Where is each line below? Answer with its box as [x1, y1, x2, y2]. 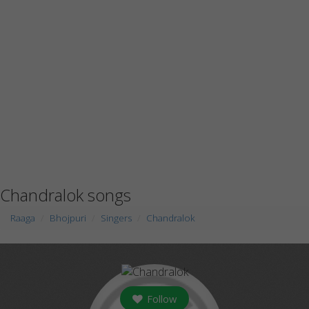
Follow [144, 292, 177, 306]
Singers [101, 212, 132, 224]
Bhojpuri [50, 212, 86, 224]
